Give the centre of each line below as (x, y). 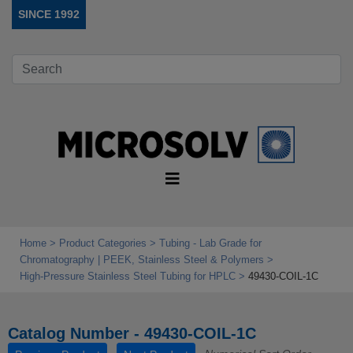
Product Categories (103, 243)
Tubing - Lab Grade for (210, 243)
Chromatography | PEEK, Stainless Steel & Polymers (142, 260)
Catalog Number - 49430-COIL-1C (132, 334)
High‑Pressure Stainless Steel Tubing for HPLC (128, 277)
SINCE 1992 (49, 14)
